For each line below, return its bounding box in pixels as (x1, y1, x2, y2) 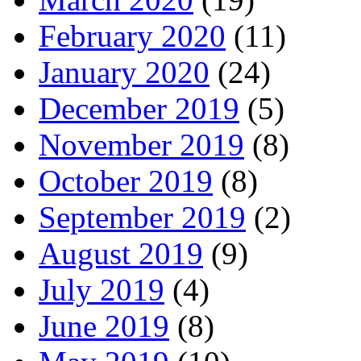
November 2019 (39, 127, 244, 162)
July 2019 (39, 272, 164, 307)
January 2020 (39, 54, 210, 89)
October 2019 (39, 163, 213, 198)
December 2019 (39, 90, 239, 126)
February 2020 (39, 18, 226, 53)
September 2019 (39, 199, 246, 234)
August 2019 (39, 235, 203, 271)
